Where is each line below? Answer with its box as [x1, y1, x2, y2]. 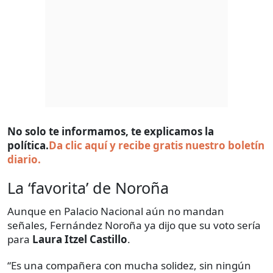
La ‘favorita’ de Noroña [7, 177, 169, 199]
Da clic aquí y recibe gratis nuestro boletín [49, 138, 264, 153]
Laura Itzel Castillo [32, 232, 127, 247]
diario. [7, 152, 41, 167]
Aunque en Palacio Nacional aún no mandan [7, 204, 224, 219]
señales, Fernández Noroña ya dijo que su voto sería [7, 218, 261, 233]
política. [7, 138, 49, 153]
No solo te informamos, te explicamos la [7, 124, 214, 139]
